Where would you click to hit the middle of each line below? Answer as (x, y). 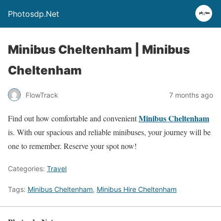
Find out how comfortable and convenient (73, 118)
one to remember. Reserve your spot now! (72, 146)
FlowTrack (42, 95)
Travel (57, 168)
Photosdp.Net (34, 14)
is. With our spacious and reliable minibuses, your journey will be (109, 132)
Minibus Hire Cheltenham (137, 189)
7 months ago (191, 95)
